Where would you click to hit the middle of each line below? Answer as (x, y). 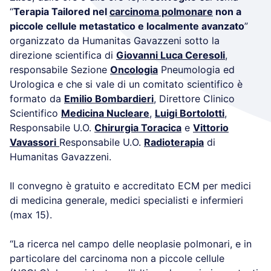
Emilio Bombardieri (109, 98)
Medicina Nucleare (105, 113)
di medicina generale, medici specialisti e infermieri (126, 200)
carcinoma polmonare (161, 11)
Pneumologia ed (196, 69)
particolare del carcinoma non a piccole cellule (117, 258)
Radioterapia (174, 142)
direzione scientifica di (63, 55)
